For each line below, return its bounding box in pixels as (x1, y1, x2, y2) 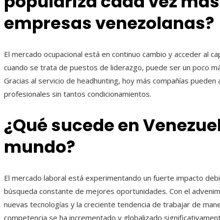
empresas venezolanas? (4, 11, 214, 35)
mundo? (4, 135, 75, 159)
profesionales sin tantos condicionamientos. (4, 88, 151, 99)
